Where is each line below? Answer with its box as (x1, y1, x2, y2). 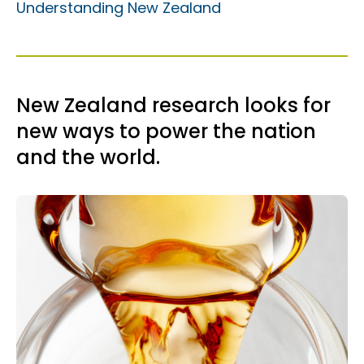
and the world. (16, 144, 160, 171)
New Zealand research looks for (16, 92, 331, 119)
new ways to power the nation (16, 118, 316, 145)
